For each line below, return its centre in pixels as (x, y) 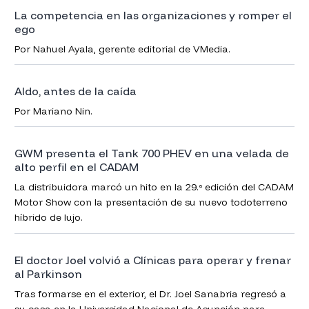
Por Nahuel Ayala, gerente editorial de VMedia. (122, 49)
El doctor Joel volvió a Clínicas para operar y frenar (96, 260)
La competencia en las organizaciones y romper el (153, 15)
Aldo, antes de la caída (75, 91)
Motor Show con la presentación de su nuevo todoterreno (151, 202)
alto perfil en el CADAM (76, 167)
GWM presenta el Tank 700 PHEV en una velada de (151, 153)
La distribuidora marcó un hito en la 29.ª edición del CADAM (154, 187)
